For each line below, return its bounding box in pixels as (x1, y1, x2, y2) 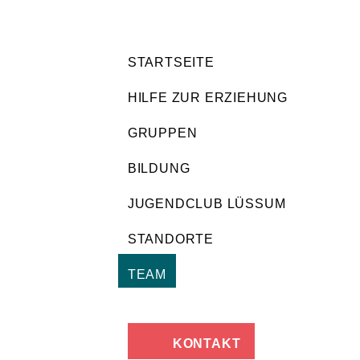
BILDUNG (127, 162, 190, 175)
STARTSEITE (127, 55, 215, 69)
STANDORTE (127, 232, 214, 246)
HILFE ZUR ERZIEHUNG (127, 91, 288, 104)
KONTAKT (172, 337, 241, 350)
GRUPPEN (127, 126, 198, 140)
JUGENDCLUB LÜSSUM (127, 197, 286, 211)
